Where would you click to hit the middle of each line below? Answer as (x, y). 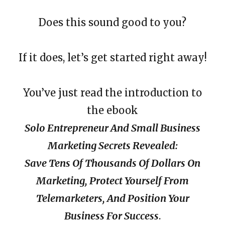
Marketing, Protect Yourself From (113, 180)
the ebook (113, 110)
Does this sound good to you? (113, 22)
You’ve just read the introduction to (113, 92)
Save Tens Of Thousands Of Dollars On (113, 163)
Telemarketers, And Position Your (113, 198)
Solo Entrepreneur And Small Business (113, 128)
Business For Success (111, 215)
